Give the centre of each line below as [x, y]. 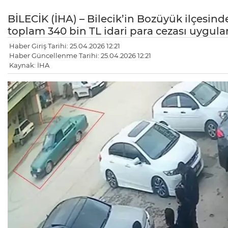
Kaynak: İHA [29, 65]
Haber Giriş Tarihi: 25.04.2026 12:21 [65, 46]
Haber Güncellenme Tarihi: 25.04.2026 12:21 [80, 56]
